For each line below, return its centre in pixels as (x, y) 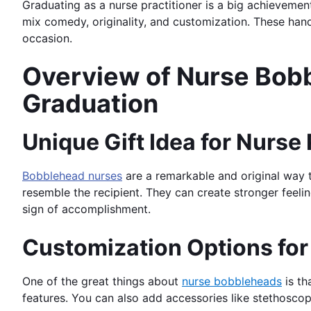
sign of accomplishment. (86, 209)
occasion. (47, 38)
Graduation (90, 103)
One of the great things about (102, 281)
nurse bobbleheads (232, 281)
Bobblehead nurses (72, 175)
